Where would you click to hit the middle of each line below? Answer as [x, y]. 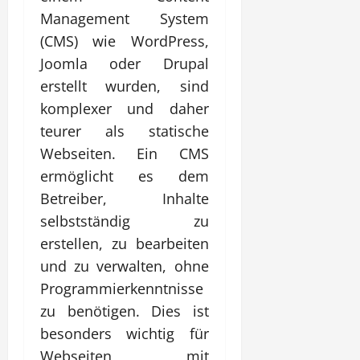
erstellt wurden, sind [125, 86]
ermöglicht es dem [125, 176]
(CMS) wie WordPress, [125, 41]
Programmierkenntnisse [122, 288]
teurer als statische [125, 131]
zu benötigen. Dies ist [125, 311]
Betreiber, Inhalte [125, 198]
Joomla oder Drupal [125, 63]
